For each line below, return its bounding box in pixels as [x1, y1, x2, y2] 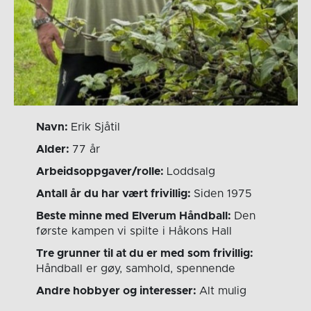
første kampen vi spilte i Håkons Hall [36, 226, 233, 237]
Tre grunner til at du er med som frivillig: [36, 248, 254, 260]
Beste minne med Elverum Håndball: [36, 210, 235, 222]
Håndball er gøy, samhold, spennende [36, 263, 236, 275]
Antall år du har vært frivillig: [36, 188, 194, 200]
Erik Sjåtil [71, 121, 121, 133]
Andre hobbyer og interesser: [36, 285, 200, 297]
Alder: [36, 144, 73, 155]
